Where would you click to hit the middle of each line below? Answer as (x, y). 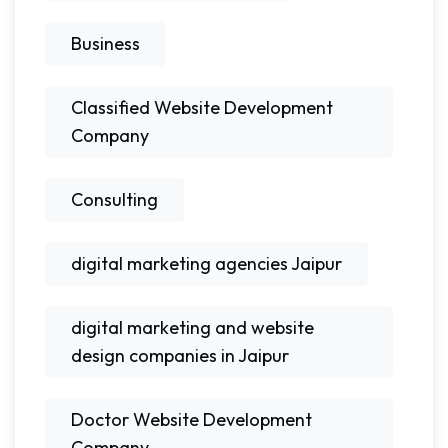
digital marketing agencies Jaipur (206, 263)
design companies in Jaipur (180, 355)
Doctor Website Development (191, 419)
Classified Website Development (202, 107)
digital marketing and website (192, 327)
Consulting (114, 199)
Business (105, 43)
